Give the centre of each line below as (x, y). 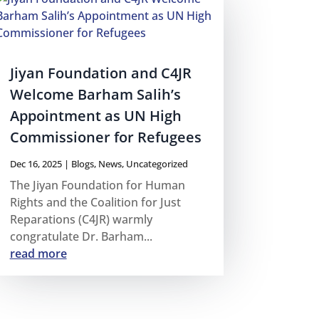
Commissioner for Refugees (105, 137)
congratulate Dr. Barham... (81, 236)
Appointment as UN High (95, 115)
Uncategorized (157, 163)
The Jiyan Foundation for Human (97, 185)
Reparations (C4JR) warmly (81, 219)
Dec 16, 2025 (36, 163)
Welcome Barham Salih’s (95, 94)
